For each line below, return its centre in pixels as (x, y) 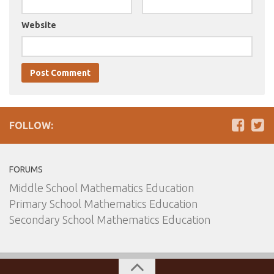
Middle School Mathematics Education (102, 187)
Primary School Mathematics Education (103, 203)
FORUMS (26, 169)
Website (39, 25)
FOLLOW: (31, 125)
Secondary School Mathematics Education (110, 219)
